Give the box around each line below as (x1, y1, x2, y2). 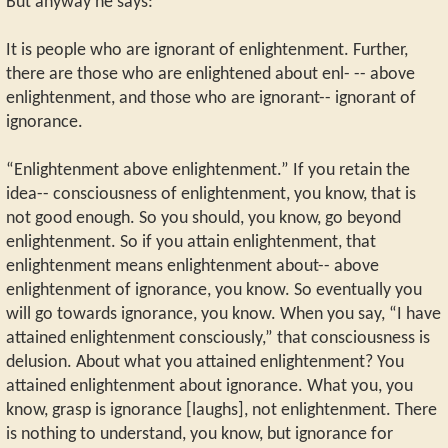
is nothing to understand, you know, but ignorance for (6, 425, 393, 443)
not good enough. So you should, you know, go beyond (6, 209, 401, 227)
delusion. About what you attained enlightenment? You (6, 353, 404, 371)
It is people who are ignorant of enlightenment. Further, (6, 41, 408, 59)
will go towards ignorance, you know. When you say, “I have (6, 305, 441, 323)
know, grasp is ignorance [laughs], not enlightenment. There (6, 401, 437, 419)
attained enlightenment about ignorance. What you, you (6, 377, 413, 395)
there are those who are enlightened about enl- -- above (6, 65, 415, 83)
